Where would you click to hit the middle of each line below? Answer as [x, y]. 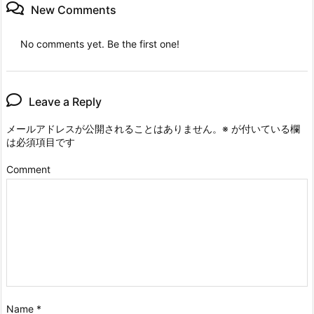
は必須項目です [41, 142]
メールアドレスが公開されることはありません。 [114, 129]
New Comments [74, 10]
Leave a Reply [65, 102]
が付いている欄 [264, 129]
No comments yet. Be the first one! [100, 44]
